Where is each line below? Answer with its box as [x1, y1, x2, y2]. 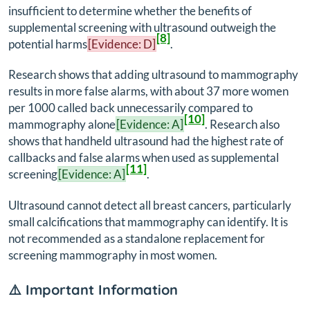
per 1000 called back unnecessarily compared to [8, 100, 253, 116]
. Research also [205, 117, 280, 132]
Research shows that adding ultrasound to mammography [8, 67, 298, 82]
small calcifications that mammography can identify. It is [8, 214, 288, 229]
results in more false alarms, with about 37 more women [8, 84, 289, 99]
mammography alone [8, 117, 116, 132]
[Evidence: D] [88, 36, 156, 51]
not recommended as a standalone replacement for [8, 230, 265, 246]
